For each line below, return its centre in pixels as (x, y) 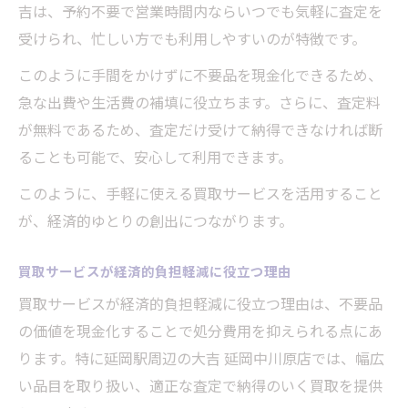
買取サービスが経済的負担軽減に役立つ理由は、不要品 (200, 304)
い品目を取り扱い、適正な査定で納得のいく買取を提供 (200, 386)
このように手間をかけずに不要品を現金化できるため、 (200, 75)
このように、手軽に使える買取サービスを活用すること (200, 194)
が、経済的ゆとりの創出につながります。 (156, 221)
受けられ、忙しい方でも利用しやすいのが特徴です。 (192, 39)
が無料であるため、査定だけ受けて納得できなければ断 (200, 130)
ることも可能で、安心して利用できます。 (155, 157)
